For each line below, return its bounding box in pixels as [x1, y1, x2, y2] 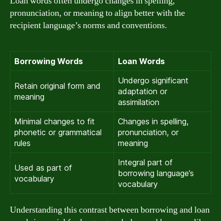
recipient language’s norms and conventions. [10, 19, 167, 31]
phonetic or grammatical [14, 127, 102, 137]
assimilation [118, 97, 159, 107]
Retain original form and [14, 80, 101, 91]
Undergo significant [118, 75, 188, 85]
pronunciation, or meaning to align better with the [10, 7, 185, 19]
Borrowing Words [14, 56, 83, 66]
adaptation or [118, 86, 167, 96]
